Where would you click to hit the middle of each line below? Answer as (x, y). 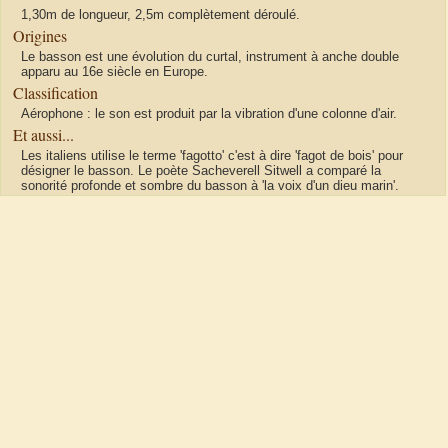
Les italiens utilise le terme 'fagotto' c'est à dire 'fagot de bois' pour (212, 156)
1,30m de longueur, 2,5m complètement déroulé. (160, 15)
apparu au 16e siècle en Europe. (114, 72)
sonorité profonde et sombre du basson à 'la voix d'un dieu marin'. (210, 186)
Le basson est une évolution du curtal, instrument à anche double (210, 57)
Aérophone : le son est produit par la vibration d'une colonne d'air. (209, 114)
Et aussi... (43, 135)
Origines (40, 36)
